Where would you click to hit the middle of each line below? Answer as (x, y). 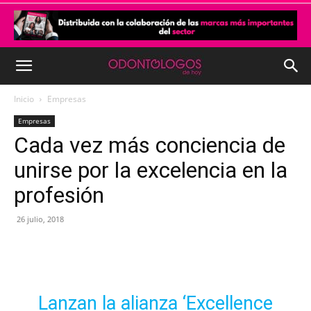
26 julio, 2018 (40, 219)
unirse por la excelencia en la (151, 170)
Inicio (24, 99)
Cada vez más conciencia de (150, 145)
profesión (59, 195)
